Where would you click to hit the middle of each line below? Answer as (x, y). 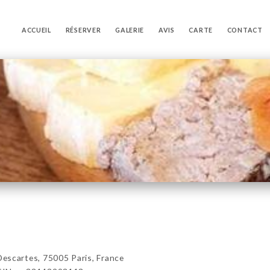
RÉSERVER (83, 30)
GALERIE (130, 30)
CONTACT (245, 30)
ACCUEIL (36, 30)
